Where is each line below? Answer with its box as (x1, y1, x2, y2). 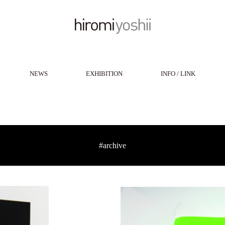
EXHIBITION (86, 70, 123, 77)
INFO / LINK (161, 70, 195, 77)
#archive (99, 141, 126, 150)
